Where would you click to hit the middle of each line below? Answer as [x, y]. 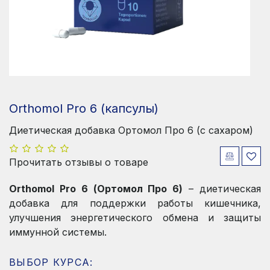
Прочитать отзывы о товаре [79, 162]
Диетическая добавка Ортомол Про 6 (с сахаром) [131, 130]
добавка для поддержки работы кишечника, [135, 203]
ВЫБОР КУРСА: [51, 262]
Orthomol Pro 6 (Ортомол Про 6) [96, 189]
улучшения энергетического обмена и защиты [135, 218]
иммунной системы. [58, 232]
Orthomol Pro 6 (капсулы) [84, 108]
